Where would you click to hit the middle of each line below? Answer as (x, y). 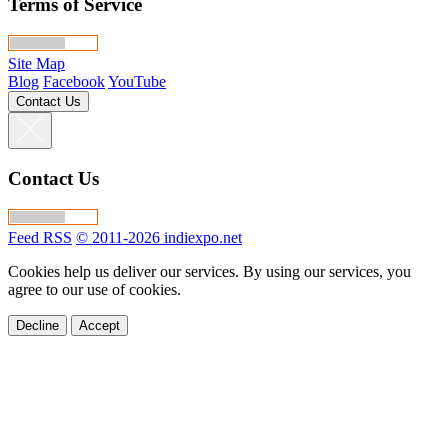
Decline (37, 325)
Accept (99, 325)
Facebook (74, 82)
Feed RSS (40, 237)
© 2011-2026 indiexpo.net (159, 237)
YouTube (137, 82)
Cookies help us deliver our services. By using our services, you (209, 271)
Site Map (36, 64)
